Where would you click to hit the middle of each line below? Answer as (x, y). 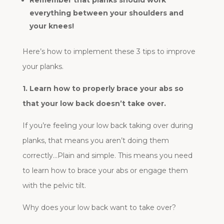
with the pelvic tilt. (54, 185)
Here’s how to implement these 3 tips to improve (109, 51)
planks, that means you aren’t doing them (95, 140)
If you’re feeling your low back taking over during (107, 125)
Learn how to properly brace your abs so (106, 88)
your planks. (43, 66)
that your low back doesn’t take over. (94, 103)
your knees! (51, 26)
